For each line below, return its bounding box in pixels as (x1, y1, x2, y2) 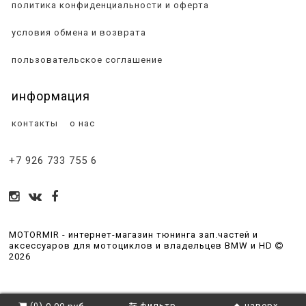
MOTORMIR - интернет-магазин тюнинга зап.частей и (9, 229, 258, 240)
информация (11, 88, 90, 103)
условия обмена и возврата (9, 27, 146, 38)
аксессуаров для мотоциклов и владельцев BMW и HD (9, 240, 275, 251)
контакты (9, 117, 58, 128)
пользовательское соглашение (9, 54, 163, 65)
